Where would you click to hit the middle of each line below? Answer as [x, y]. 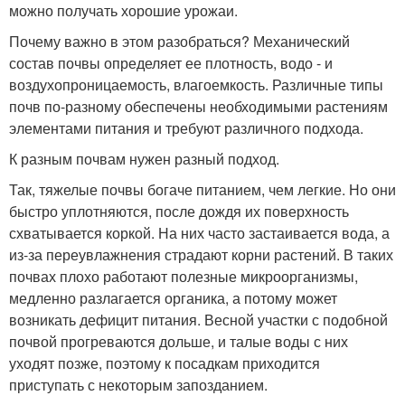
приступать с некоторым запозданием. [138, 385]
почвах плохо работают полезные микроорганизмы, [184, 277]
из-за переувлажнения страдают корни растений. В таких [201, 255]
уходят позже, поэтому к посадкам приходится [165, 363]
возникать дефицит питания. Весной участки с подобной [198, 320]
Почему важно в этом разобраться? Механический [179, 42]
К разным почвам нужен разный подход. [144, 159]
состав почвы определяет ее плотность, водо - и [171, 63]
